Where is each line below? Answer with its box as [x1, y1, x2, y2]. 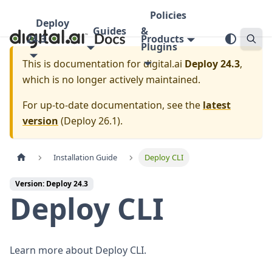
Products [141, 32, 185, 46]
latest [203, 98, 231, 112]
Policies [150, 8, 186, 22]
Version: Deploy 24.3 [15, 178, 88, 189]
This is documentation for [22, 57, 143, 70]
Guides [93, 24, 126, 38]
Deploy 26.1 [64, 114, 117, 127]
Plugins [141, 40, 177, 53]
